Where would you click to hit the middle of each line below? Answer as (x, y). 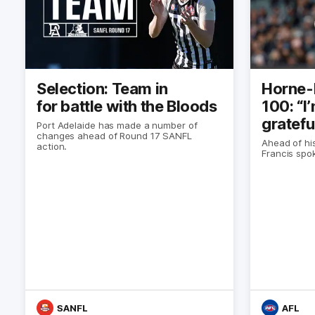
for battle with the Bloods (127, 106)
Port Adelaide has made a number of (117, 125)
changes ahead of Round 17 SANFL (114, 135)
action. (52, 146)
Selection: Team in (102, 88)
